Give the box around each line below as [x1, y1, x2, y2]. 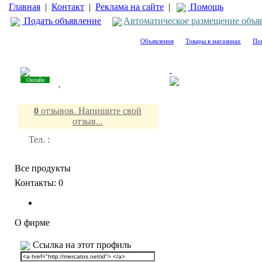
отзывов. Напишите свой [39, 106, 142, 116]
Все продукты [15, 163, 71, 173]
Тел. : [29, 135, 50, 144]
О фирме [15, 218, 50, 227]
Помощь [188, 2, 223, 12]
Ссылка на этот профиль [33, 240, 131, 250]
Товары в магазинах [185, 37, 241, 44]
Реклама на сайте [95, 2, 164, 12]
